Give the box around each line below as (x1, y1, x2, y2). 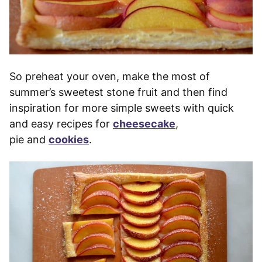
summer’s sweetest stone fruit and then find (9, 86, 227, 99)
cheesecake (113, 118, 175, 130)
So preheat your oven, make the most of (9, 70, 210, 83)
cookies (49, 133, 89, 146)
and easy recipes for (9, 118, 113, 130)
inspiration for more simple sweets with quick (9, 102, 234, 115)
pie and (9, 133, 49, 146)
